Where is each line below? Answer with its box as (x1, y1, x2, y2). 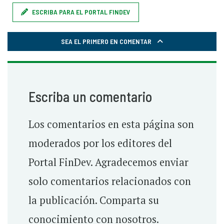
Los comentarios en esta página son (28, 117, 194, 131)
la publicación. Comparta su (28, 193, 159, 207)
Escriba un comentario (28, 88, 152, 105)
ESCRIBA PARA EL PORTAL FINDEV (32, 7, 130, 16)
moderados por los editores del (28, 136, 172, 150)
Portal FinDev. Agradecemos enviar (28, 155, 188, 169)
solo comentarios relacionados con (28, 174, 191, 188)
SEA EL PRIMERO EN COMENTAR (61, 37, 153, 46)
